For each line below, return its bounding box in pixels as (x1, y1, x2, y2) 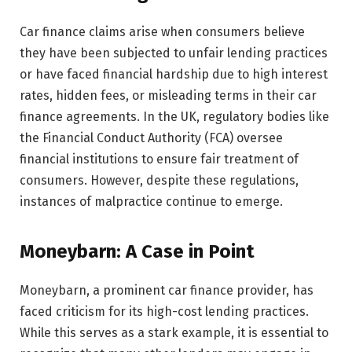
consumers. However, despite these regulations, (20, 172, 299, 188)
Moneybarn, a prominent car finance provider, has (20, 283, 313, 299)
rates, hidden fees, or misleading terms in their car (20, 87, 317, 103)
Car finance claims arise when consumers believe (20, 24, 305, 39)
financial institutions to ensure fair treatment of (20, 151, 299, 167)
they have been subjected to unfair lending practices (20, 45, 328, 60)
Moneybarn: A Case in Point (20, 240, 255, 263)
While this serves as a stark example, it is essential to (20, 325, 328, 341)
